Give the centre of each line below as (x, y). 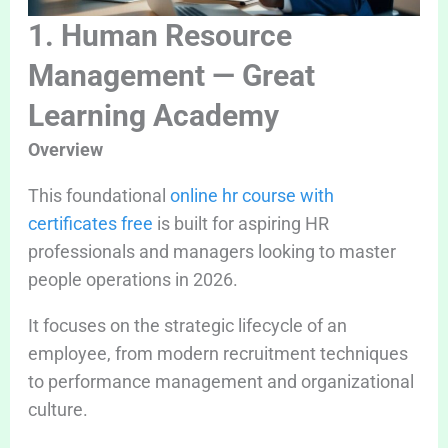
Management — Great (171, 75)
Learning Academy (153, 115)
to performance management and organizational (220, 381)
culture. (57, 409)
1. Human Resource (159, 35)
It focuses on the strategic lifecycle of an (187, 325)
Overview (65, 149)
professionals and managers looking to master (211, 251)
